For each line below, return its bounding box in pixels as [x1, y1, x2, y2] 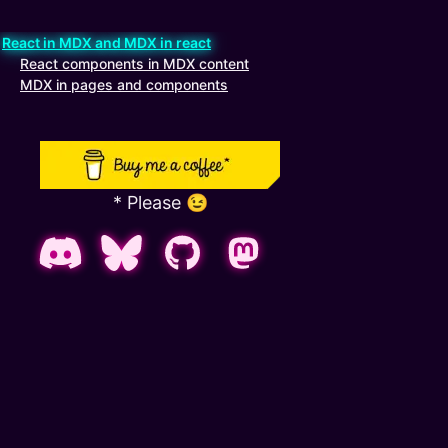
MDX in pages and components [20, 76, 228, 93]
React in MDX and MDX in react [2, 34, 211, 51]
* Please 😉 [112, 192, 208, 213]
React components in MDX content [20, 55, 249, 72]
